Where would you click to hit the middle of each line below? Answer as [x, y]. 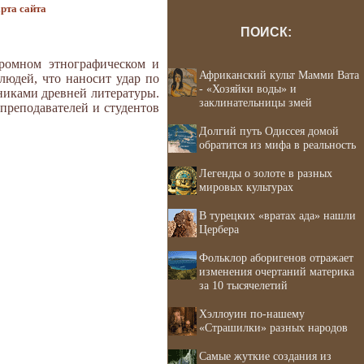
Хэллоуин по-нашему [252, 314]
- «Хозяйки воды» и [248, 89]
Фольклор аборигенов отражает [276, 258]
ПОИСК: [266, 32]
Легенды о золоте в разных [266, 173]
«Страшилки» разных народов [273, 327]
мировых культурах [246, 187]
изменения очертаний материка [277, 271]
